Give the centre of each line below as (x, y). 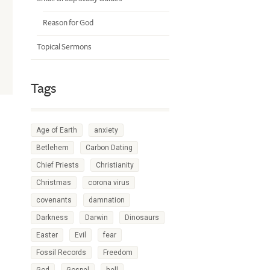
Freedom (118, 253)
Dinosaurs (142, 218)
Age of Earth (57, 130)
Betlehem (52, 148)
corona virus (109, 183)
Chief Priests (58, 165)
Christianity (115, 165)
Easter (47, 235)
